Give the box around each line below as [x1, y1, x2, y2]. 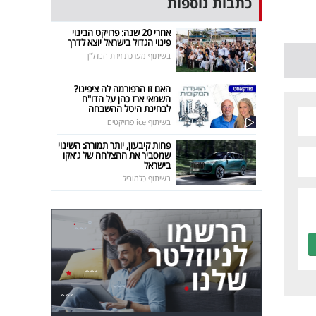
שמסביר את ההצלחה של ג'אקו [63, 148, 171, 162]
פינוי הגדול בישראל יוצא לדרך [68, 35, 171, 49]
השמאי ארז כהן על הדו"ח [82, 92, 171, 105]
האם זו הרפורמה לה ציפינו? [74, 82, 171, 95]
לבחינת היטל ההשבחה [88, 102, 171, 115]
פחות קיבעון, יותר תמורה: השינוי [58, 138, 171, 152]
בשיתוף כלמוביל [123, 172, 171, 183]
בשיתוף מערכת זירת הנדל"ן [87, 49, 171, 61]
